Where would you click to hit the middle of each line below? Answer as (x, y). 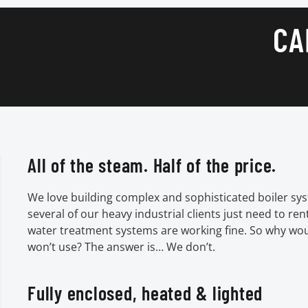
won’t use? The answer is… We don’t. (121, 246)
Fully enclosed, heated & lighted (145, 293)
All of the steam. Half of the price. (152, 165)
